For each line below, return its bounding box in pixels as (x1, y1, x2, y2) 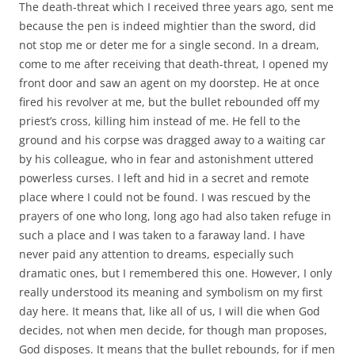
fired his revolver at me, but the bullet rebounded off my (19, 94, 319, 109)
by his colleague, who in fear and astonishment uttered (19, 151, 314, 166)
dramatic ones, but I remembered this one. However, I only (19, 265, 332, 281)
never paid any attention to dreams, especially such (19, 246, 294, 261)
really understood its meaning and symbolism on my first (19, 284, 323, 300)
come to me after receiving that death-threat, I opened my (19, 55, 328, 71)
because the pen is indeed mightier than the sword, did (19, 17, 316, 33)
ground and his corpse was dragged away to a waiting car (19, 132, 326, 147)
